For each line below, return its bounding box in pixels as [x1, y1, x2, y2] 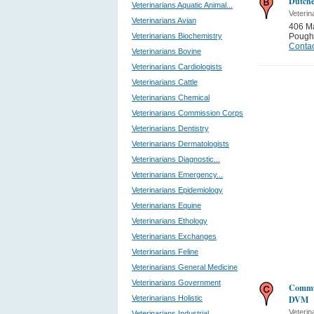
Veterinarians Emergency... [132, 170, 223, 179]
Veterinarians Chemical [132, 93, 210, 102]
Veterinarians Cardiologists [132, 62, 222, 71]
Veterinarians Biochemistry [132, 32, 222, 40]
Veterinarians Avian [132, 16, 196, 25]
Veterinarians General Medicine [132, 263, 238, 271]
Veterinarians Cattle [132, 78, 198, 86]
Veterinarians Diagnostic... [132, 155, 220, 163]
